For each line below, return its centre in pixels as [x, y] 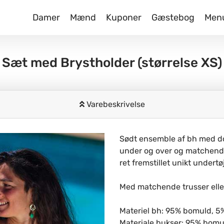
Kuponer [123, 17]
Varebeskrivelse [114, 104]
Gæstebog [173, 17]
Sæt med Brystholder [70, 63]
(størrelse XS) [180, 63]
